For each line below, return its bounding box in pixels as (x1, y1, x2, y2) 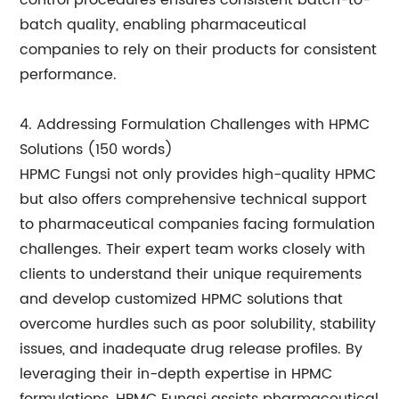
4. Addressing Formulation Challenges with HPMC (20, 113, 370, 136)
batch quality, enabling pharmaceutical (20, 13, 307, 37)
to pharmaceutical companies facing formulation (20, 213, 376, 236)
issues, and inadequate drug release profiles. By (20, 338, 363, 361)
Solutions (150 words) (20, 138, 174, 161)
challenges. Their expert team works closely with (20, 238, 366, 261)
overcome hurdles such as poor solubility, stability (20, 313, 377, 336)
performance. (20, 63, 118, 86)
